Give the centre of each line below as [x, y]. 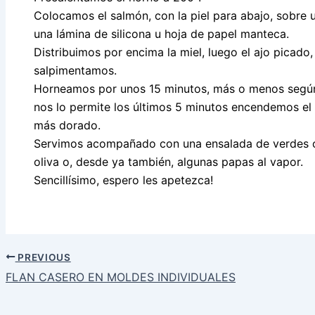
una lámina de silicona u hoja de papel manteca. [161, 33]
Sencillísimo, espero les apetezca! [123, 180]
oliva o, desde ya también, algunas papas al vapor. [168, 161]
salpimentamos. [75, 70]
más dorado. [67, 125]
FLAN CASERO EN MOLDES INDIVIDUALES [121, 277]
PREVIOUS [43, 257]
